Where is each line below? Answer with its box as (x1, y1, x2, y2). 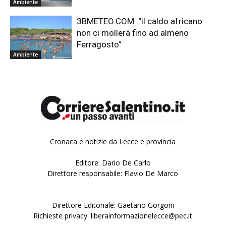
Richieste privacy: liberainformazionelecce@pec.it (33, 211, 193, 221)
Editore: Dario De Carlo (75, 158, 151, 168)
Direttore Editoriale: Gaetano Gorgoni (51, 200, 174, 210)
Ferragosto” (77, 39, 122, 50)
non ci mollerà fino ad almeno (77, 28, 189, 38)
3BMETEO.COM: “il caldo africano (77, 16, 203, 27)
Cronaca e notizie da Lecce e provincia (50, 137, 176, 147)
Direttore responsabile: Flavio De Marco (47, 168, 179, 179)
